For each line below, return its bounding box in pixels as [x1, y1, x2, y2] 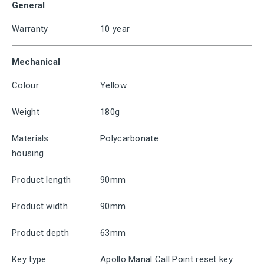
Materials [12, 133, 49, 144]
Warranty [12, 24, 48, 34]
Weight [12, 107, 39, 117]
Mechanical [12, 57, 60, 67]
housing [12, 148, 44, 159]
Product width [12, 201, 68, 212]
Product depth [12, 227, 69, 238]
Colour [12, 80, 39, 91]
